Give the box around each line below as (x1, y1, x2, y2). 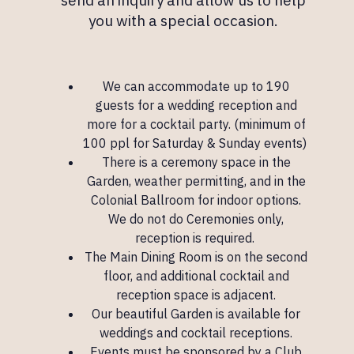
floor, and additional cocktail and (103, 267, 289, 284)
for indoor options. (194, 191, 301, 208)
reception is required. (134, 229, 258, 246)
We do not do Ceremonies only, (108, 210, 284, 227)
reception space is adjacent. (116, 286, 276, 303)
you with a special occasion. (88, 10, 278, 30)
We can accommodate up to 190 (102, 77, 290, 94)
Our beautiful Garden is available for (92, 305, 300, 322)
